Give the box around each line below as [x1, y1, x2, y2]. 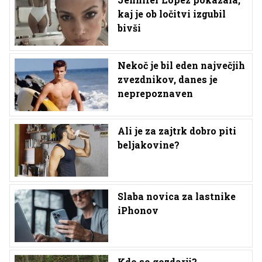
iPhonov [118, 204, 158, 216]
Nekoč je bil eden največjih [118, 59, 245, 71]
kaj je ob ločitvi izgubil [118, 8, 226, 20]
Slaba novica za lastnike [118, 190, 236, 202]
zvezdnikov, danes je [118, 73, 218, 85]
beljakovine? [118, 139, 180, 151]
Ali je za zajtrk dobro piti [118, 125, 236, 137]
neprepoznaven [118, 87, 193, 99]
